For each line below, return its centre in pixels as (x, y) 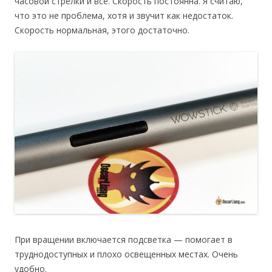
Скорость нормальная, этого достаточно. (102, 30)
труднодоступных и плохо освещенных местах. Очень (126, 254)
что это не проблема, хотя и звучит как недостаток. (124, 15)
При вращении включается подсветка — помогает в (124, 240)
